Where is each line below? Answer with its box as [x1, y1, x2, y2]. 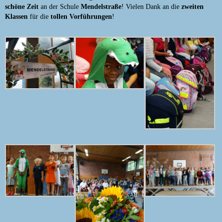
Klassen [5, 12, 28, 20]
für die [28, 12, 51, 20]
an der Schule [39, 2, 81, 10]
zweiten [181, 2, 204, 10]
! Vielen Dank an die [121, 2, 181, 10]
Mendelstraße [81, 2, 121, 10]
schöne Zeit [5, 2, 39, 10]
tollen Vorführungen [51, 12, 112, 20]
